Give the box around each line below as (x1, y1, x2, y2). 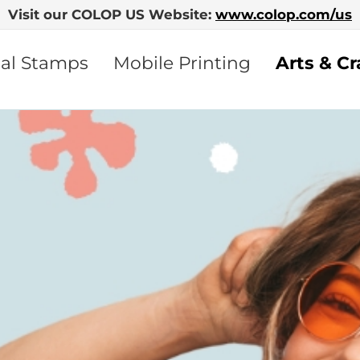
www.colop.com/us (215, 6, 352, 22)
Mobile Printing (112, 52, 251, 73)
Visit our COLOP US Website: (8, 6, 215, 22)
